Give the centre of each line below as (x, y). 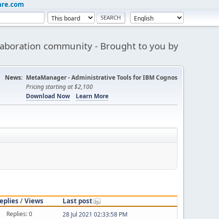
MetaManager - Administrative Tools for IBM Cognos (102, 77)
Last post (77, 201)
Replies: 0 (20, 214)
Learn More (92, 96)
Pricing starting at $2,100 (59, 87)
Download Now (48, 96)
